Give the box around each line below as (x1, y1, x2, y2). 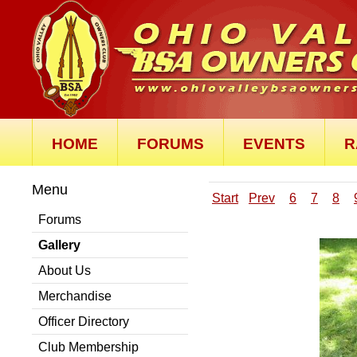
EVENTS (243, 135, 305, 152)
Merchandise (38, 289, 112, 303)
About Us (38, 264, 91, 277)
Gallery (38, 238, 80, 252)
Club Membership (38, 340, 139, 354)
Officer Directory (38, 315, 129, 328)
